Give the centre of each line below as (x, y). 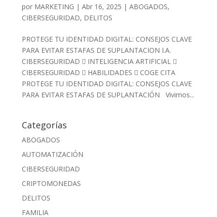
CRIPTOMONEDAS (51, 183)
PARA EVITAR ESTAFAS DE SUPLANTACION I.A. (96, 50)
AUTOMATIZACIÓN (52, 154)
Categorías (44, 125)
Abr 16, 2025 (101, 6)
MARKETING (54, 6)
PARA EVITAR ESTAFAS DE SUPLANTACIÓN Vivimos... (108, 94)
